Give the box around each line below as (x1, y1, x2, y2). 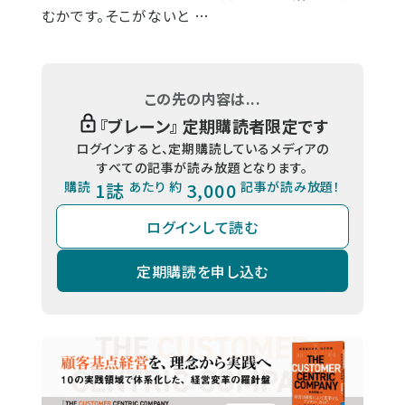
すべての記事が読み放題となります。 (97, 158, 308, 177)
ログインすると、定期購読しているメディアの (75, 139, 330, 158)
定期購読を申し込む (137, 259, 268, 282)
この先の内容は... (145, 88, 260, 110)
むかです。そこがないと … (42, 5, 210, 27)
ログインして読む (146, 215, 259, 238)
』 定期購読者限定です (169, 114, 328, 138)
